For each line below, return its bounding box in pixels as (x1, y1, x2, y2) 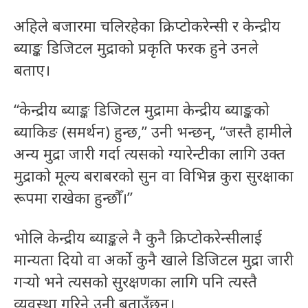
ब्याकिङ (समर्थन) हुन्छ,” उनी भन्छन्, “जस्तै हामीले (14, 121, 292, 142)
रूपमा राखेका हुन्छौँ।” (14, 187, 133, 208)
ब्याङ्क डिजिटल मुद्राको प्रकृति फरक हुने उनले (14, 37, 258, 58)
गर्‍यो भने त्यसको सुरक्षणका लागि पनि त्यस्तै (14, 271, 257, 292)
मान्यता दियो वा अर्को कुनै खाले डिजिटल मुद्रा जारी (14, 249, 294, 270)
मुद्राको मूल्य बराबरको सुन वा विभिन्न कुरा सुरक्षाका (14, 165, 294, 186)
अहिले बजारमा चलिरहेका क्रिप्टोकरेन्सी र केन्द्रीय (14, 15, 280, 36)
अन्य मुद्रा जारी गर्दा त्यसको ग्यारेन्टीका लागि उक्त (14, 143, 285, 164)
